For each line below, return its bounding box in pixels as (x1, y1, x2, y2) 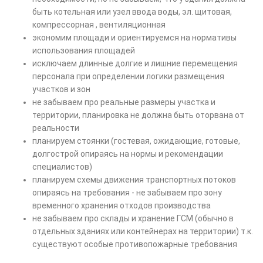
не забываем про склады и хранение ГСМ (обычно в (32, 214, 234, 224)
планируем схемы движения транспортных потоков (32, 175, 236, 185)
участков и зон (32, 85, 90, 95)
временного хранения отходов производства (32, 201, 211, 211)
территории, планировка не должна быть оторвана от (32, 110, 244, 120)
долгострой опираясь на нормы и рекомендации (32, 149, 223, 159)
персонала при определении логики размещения (32, 72, 224, 82)
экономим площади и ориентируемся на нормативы (32, 33, 237, 43)
